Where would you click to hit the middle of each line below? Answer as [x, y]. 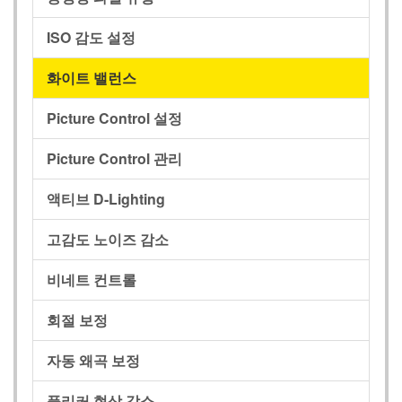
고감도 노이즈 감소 [108, 240]
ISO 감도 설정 [91, 38]
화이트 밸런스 [92, 78]
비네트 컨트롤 [92, 280]
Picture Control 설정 [114, 118]
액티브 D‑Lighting [106, 199]
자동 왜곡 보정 [93, 361]
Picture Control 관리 [114, 159]
